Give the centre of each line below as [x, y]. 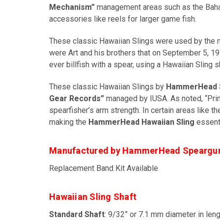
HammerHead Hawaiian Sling [141, 122]
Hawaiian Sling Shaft [93, 196]
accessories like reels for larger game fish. [123, 19]
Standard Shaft [77, 214]
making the [69, 122]
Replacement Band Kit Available [104, 168]
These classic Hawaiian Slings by [108, 86]
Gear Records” [77, 98]
